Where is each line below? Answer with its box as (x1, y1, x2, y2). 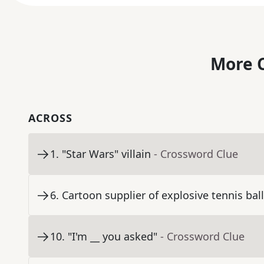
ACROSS (28, 111, 72, 126)
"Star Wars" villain (62, 147, 151, 161)
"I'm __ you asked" (68, 229, 157, 244)
